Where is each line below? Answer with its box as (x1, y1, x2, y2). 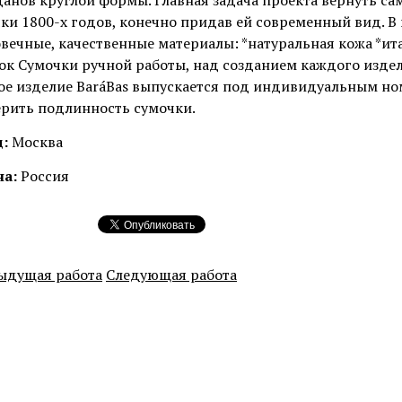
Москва (8, 132, 63, 152)
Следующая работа (106, 265, 237, 284)
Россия (17, 166, 69, 186)
